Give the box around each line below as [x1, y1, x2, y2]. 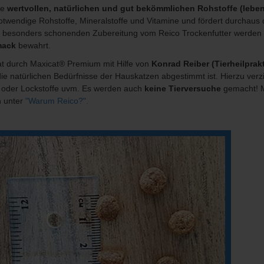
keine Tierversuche [144, 84, 221, 94]
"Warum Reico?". [25, 96, 88, 106]
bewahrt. [15, 41, 51, 51]
